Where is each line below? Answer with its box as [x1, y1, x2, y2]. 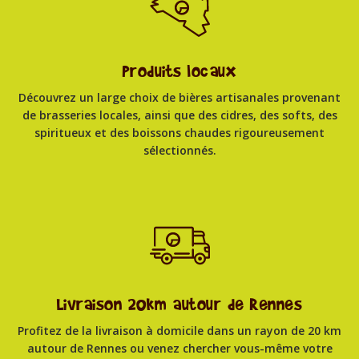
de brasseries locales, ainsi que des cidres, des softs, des [22, 107, 337, 123]
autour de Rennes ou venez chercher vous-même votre [26, 340, 333, 356]
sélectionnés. [143, 142, 216, 158]
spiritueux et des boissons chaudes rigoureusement [34, 124, 325, 140]
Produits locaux [122, 58, 237, 83]
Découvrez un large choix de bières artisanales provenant [18, 89, 341, 105]
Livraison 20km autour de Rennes [56, 292, 303, 317]
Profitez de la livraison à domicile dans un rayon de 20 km [18, 322, 341, 338]
